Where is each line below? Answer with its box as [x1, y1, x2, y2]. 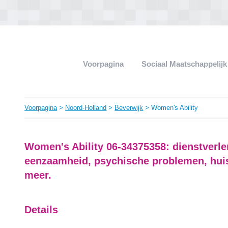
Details [24, 204, 59, 215]
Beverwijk [115, 104, 144, 111]
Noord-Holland [65, 104, 107, 111]
